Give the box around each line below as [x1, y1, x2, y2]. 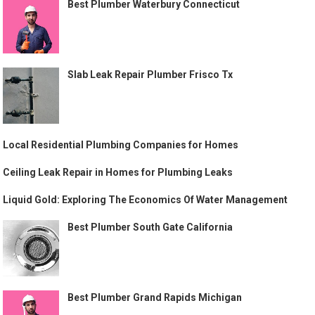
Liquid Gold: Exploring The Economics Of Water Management [3, 193, 288, 205]
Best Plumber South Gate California [67, 221, 233, 233]
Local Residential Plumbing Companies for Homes [3, 139, 239, 150]
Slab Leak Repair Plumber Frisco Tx [67, 68, 233, 80]
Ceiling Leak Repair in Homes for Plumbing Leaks [3, 166, 233, 178]
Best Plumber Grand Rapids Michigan [67, 291, 243, 303]
